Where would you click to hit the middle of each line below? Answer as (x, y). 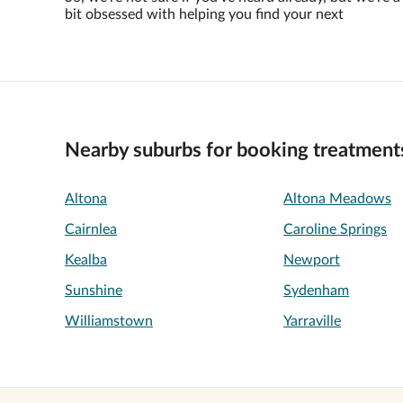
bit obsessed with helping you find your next (204, 14)
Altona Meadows (338, 199)
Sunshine (94, 291)
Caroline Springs (336, 229)
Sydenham (317, 291)
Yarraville (313, 321)
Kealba (86, 260)
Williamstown (109, 321)
